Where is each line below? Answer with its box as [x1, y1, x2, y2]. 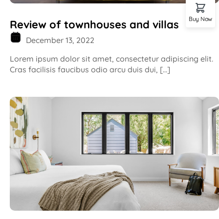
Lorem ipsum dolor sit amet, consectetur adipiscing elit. [10, 54, 213, 64]
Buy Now [189, 15, 212, 22]
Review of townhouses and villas [10, 18, 179, 32]
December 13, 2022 [24, 35, 94, 45]
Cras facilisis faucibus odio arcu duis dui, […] [10, 65, 170, 75]
